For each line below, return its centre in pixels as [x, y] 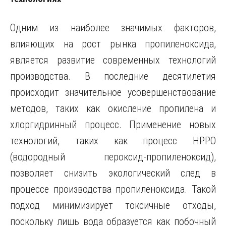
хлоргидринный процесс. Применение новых [113, 125]
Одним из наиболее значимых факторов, [113, 28]
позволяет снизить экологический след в [113, 173]
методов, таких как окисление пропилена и [113, 108]
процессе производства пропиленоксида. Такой [113, 189]
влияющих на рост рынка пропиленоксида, [113, 44]
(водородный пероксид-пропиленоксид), [113, 157]
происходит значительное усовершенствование [113, 92]
